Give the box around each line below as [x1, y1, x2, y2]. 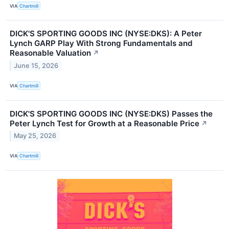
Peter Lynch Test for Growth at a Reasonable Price [10, 118, 199, 128]
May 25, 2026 [14, 132, 57, 140]
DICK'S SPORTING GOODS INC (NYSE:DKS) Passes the [10, 108, 213, 119]
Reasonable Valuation [10, 48, 91, 58]
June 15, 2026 [14, 62, 59, 70]
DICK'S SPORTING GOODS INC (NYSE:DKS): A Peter [10, 29, 202, 39]
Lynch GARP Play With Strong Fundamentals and [10, 38, 193, 49]
